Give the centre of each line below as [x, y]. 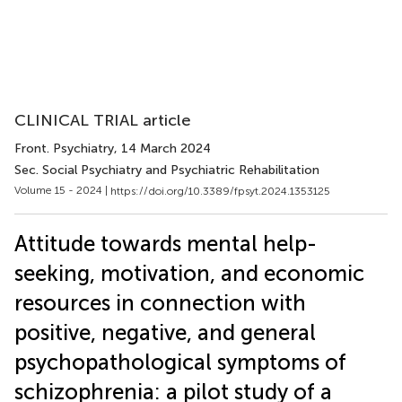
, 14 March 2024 [162, 149]
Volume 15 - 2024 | [62, 190]
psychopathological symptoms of [180, 362]
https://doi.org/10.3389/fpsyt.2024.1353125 [220, 191]
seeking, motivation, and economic [189, 273]
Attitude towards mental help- [166, 243]
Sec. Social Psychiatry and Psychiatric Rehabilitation [167, 170]
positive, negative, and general [165, 332]
